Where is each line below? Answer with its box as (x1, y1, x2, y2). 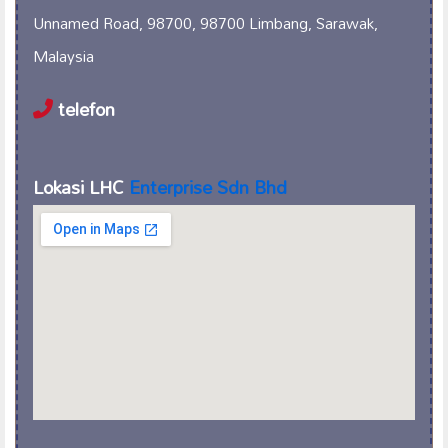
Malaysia (33, 39, 94, 72)
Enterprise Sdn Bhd (129, 168, 287, 206)
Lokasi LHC (33, 168, 129, 206)
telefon (53, 90, 115, 128)
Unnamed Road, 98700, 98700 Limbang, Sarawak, (33, 6, 378, 39)
